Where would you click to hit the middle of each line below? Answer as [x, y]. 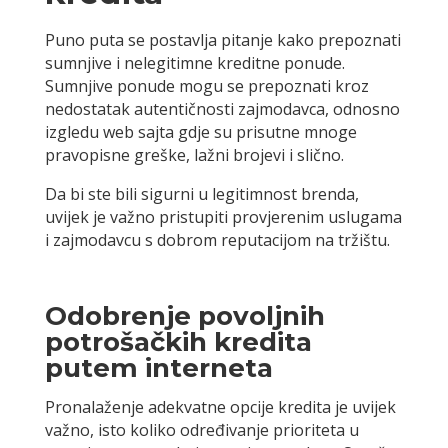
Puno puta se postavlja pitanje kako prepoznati [222, 40]
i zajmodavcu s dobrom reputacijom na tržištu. [217, 240]
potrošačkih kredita [178, 342]
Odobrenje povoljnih [184, 316]
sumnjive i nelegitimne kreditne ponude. [194, 63]
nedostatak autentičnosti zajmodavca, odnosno [222, 109]
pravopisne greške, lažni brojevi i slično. [194, 155]
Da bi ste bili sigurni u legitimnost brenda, [201, 194]
